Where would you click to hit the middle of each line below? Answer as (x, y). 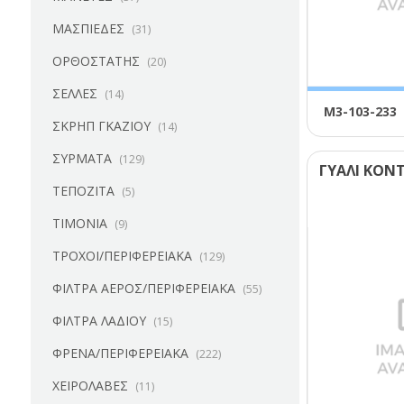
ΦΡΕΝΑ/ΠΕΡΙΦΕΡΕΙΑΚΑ (120, 353)
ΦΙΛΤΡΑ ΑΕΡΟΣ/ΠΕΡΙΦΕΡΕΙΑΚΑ (143, 288)
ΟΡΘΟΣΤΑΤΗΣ (96, 61)
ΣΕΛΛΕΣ (74, 93)
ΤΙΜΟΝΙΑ (79, 223)
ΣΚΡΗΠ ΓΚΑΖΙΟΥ (101, 126)
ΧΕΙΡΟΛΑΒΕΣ (90, 386)
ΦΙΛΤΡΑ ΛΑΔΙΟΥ (99, 321)
